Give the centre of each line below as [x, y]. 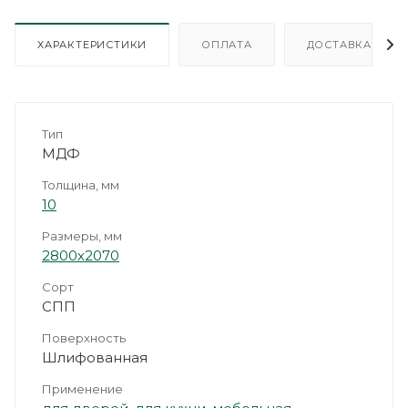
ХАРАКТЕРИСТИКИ [92, 44]
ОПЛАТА [227, 44]
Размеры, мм [82, 235]
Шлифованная [95, 357]
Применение [82, 388]
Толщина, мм [81, 184]
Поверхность [84, 337]
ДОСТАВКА [339, 44]
